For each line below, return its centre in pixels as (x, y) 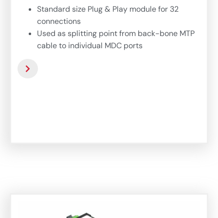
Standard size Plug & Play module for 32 (108, 11)
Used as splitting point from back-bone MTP (116, 36)
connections (59, 23)
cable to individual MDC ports (90, 48)
